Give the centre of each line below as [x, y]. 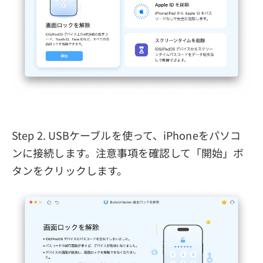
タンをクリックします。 [70, 170]
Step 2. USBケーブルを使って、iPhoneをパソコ [126, 135]
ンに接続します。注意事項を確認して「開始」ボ [128, 152]
